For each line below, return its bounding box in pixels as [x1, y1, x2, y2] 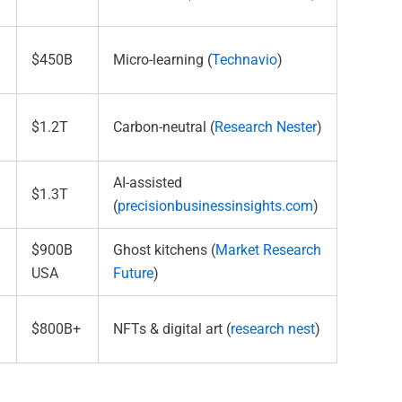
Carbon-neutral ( [113, 118, 214, 136]
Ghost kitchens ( [113, 241, 215, 259]
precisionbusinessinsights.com [118, 197, 313, 215]
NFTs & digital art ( [113, 320, 231, 338]
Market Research [215, 241, 321, 259]
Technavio [212, 51, 277, 69]
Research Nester [214, 118, 317, 136]
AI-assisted [113, 174, 182, 192]
